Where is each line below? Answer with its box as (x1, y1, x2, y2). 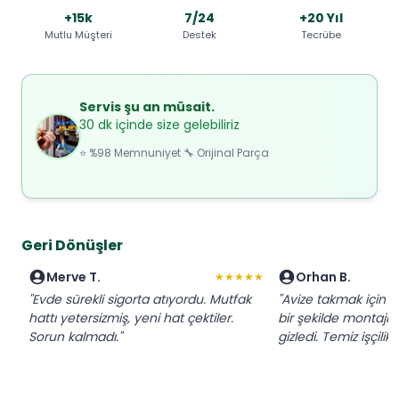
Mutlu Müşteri (45, 27, 112, 42)
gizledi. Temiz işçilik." (278, 327, 397, 346)
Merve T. (46, 267, 101, 286)
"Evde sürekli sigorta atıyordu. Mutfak (28, 289, 251, 308)
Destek (183, 27, 216, 42)
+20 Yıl (298, 8, 343, 27)
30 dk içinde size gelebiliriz (79, 115, 240, 134)
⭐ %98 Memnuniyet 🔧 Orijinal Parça (79, 144, 269, 160)
